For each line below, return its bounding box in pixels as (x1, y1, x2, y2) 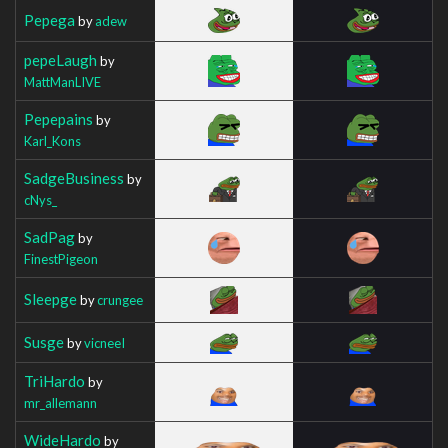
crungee (97, 291, 143, 308)
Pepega (24, 10, 75, 29)
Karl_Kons (24, 132, 81, 149)
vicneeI (84, 334, 125, 351)
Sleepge (24, 289, 77, 308)
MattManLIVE (24, 73, 101, 90)
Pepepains (24, 109, 93, 128)
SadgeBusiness (24, 168, 124, 187)
